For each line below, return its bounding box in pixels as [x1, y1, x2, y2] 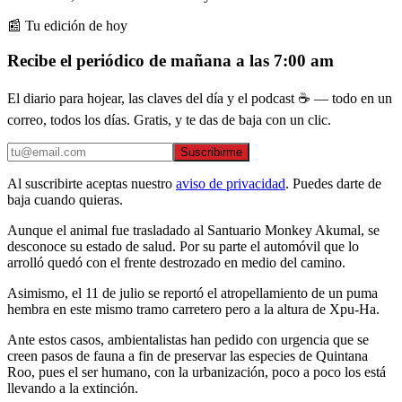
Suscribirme [180, 144, 242, 159]
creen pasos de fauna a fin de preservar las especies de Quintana [7, 347, 368, 363]
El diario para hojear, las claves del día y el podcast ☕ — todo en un [7, 90, 392, 106]
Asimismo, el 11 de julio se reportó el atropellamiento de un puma [7, 284, 378, 301]
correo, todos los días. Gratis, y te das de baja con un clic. [7, 111, 331, 127]
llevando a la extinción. [7, 380, 138, 396]
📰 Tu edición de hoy [7, 18, 127, 34]
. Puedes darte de [285, 175, 381, 191]
